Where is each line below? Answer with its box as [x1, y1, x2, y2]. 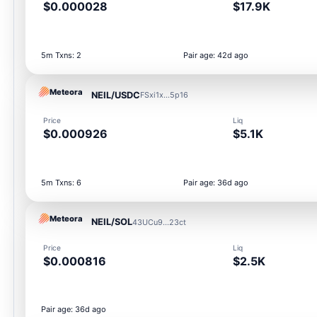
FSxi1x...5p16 [140, 90, 189, 100]
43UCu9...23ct [132, 217, 187, 227]
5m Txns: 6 [40, 177, 81, 188]
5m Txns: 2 [40, 50, 81, 61]
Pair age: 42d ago [183, 50, 248, 61]
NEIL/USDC [91, 89, 141, 100]
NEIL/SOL [91, 217, 133, 228]
